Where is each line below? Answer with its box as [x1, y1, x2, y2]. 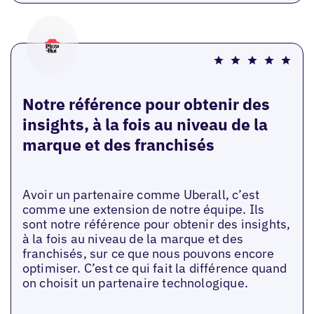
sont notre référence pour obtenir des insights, [22, 216, 291, 233]
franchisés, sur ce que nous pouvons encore [22, 245, 275, 262]
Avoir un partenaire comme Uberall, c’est [22, 186, 260, 203]
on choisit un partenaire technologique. [22, 275, 248, 292]
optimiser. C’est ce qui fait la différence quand [22, 260, 287, 277]
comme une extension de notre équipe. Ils [22, 201, 265, 218]
